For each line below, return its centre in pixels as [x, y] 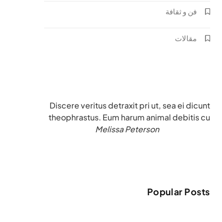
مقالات [186, 38]
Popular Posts [178, 192]
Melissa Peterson [127, 129]
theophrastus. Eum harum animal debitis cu [129, 117]
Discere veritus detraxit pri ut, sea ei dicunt [130, 105]
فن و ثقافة [181, 11]
